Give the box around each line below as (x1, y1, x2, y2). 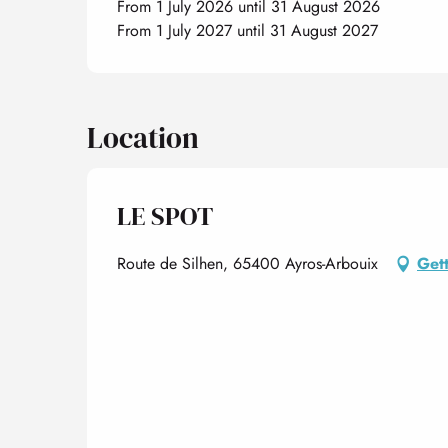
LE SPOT (117, 198, 213, 234)
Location (87, 118, 199, 158)
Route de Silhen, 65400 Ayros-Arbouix (117, 252, 378, 275)
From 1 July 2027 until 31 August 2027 (117, 19, 379, 42)
